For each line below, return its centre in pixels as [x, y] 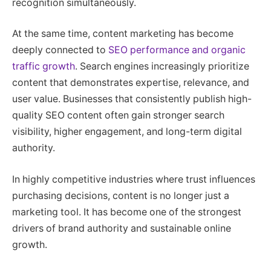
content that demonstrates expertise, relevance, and [131, 83]
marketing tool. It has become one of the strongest [127, 212]
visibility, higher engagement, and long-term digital [127, 132]
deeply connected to [60, 50]
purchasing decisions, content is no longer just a [121, 195]
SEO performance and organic [177, 50]
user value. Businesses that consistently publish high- [132, 99]
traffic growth [44, 67]
